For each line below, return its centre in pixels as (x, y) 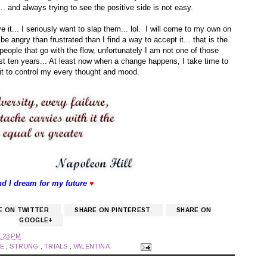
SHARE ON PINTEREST (114, 210)
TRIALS (57, 246)
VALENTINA (92, 246)
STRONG (25, 246)
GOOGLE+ (36, 221)
